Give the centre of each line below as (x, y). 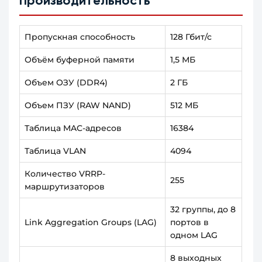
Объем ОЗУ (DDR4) (66, 83)
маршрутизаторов (65, 187)
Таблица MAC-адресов (73, 128)
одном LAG (194, 235)
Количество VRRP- (65, 174)
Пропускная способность (80, 37)
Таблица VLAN (56, 151)
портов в (190, 223)
